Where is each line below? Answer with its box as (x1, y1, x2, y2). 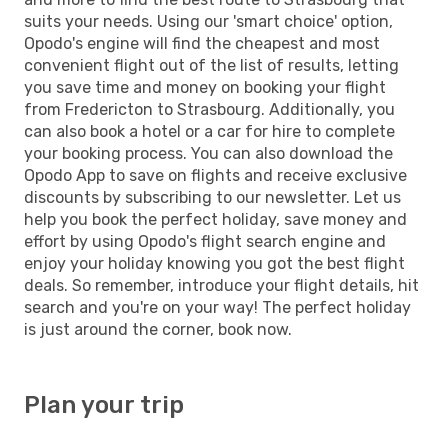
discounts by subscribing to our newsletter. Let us (24, 187, 401, 207)
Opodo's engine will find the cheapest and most (24, 33, 380, 53)
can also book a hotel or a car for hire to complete (24, 121, 395, 141)
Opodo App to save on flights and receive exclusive (24, 165, 407, 185)
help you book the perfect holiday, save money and (24, 209, 407, 229)
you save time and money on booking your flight (24, 77, 386, 97)
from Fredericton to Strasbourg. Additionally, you (24, 99, 395, 119)
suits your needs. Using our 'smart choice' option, (24, 11, 393, 31)
